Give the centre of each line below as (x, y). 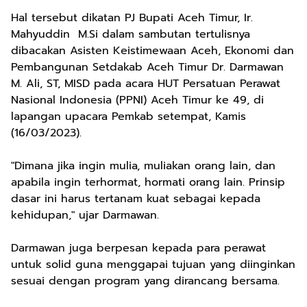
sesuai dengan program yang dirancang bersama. (145, 281)
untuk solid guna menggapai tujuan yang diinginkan (153, 265)
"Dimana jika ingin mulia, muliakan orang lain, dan (143, 166)
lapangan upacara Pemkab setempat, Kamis (128, 116)
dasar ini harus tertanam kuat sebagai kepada (136, 199)
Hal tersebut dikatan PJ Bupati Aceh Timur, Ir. (132, 18)
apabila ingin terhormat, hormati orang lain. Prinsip (148, 182)
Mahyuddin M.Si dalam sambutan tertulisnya (131, 34)
